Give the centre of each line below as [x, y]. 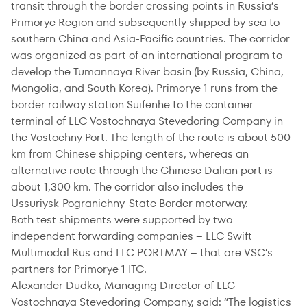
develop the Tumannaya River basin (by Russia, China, [147, 72]
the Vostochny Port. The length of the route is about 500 [151, 137]
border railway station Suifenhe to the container [132, 105]
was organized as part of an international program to [147, 55]
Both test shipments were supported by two [122, 220]
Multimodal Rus [51, 253]
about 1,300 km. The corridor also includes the [127, 187]
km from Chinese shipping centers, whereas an [130, 154]
